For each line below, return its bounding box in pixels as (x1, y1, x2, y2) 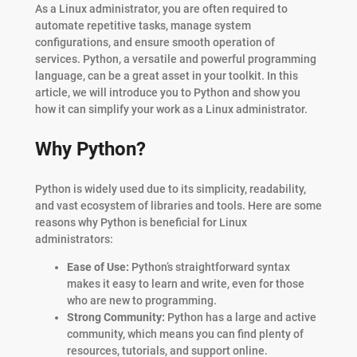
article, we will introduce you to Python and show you (34, 85, 300, 99)
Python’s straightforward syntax (128, 261, 290, 274)
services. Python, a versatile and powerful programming (34, 52, 316, 65)
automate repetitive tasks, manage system (34, 18, 251, 32)
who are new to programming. (66, 294, 217, 308)
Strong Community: (66, 311, 165, 324)
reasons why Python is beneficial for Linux (34, 215, 247, 229)
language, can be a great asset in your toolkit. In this (34, 69, 298, 82)
